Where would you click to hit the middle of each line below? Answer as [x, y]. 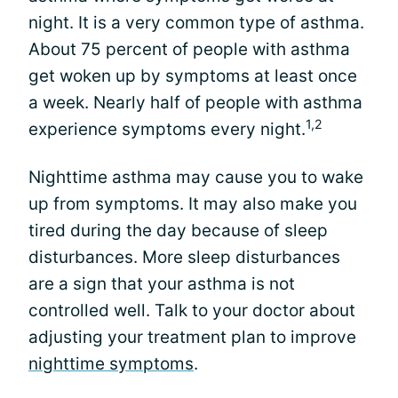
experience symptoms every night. [167, 129]
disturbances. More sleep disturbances [184, 257]
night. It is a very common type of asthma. [196, 23]
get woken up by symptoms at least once [193, 76]
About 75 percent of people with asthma [189, 49]
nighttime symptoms [111, 364]
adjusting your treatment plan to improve [192, 337]
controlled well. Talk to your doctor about [192, 310]
